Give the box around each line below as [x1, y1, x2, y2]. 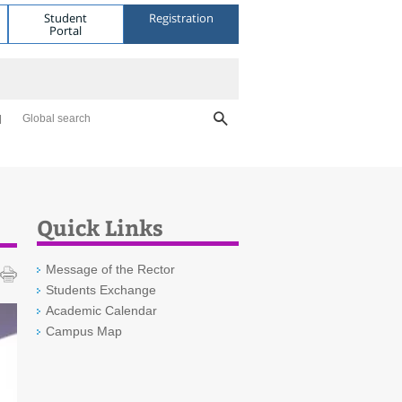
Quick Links [37, 213, 163, 241]
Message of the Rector [46, 262, 175, 276]
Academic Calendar [46, 303, 157, 318]
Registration [148, 9, 214, 26]
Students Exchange [46, 283, 156, 297]
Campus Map [46, 324, 122, 338]
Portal [49, 22, 83, 39]
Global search [22, 112, 91, 125]
